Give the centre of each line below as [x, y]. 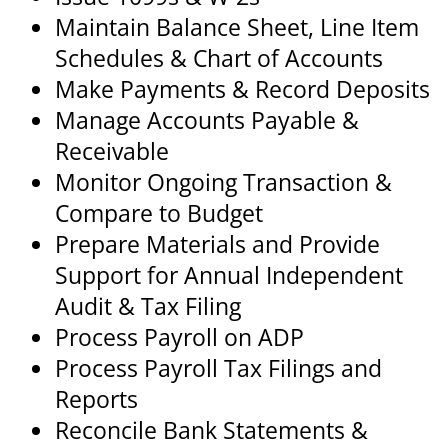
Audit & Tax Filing [148, 306]
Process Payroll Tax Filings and [218, 368]
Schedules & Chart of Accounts [219, 58]
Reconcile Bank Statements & [211, 430]
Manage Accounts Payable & [207, 120]
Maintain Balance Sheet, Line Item [237, 27]
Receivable [112, 151]
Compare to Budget [159, 213]
